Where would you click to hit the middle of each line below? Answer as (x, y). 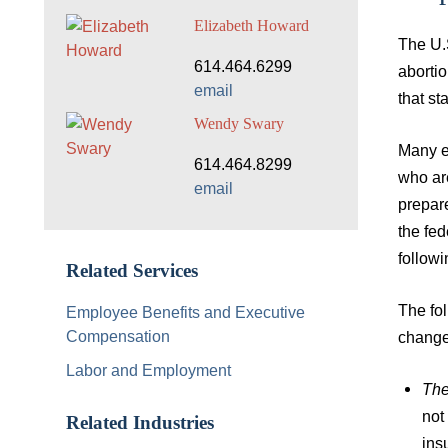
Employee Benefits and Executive (185, 312)
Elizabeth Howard (251, 26)
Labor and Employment (148, 370)
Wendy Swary (238, 123)
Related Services (132, 271)
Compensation (118, 336)
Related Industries (140, 423)
